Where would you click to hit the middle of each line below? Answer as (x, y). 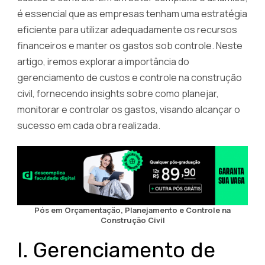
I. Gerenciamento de (116, 250)
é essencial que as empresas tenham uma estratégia (132, 13)
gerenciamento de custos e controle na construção (130, 77)
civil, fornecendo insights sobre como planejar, (118, 93)
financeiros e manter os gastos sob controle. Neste (130, 45)
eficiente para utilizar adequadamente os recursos (127, 29)
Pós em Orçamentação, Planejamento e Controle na (132, 210)
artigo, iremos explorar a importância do (103, 61)
